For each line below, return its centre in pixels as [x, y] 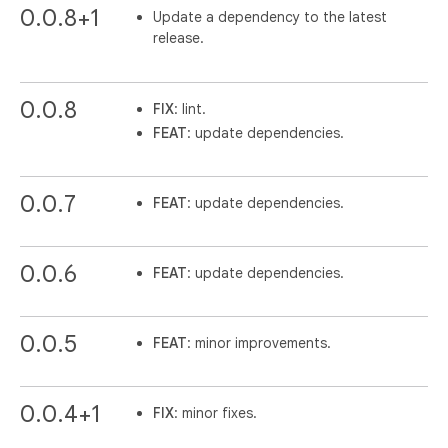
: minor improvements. [259, 343]
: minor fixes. [216, 413]
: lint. [190, 108]
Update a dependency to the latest [270, 16]
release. [179, 37]
